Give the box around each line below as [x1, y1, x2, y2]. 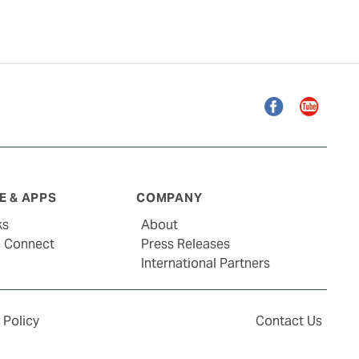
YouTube [299, 95, 356, 114]
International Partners [141, 254, 271, 272]
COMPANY [136, 190, 203, 205]
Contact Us [256, 312, 322, 329]
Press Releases [141, 235, 231, 252]
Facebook [264, 95, 329, 114]
